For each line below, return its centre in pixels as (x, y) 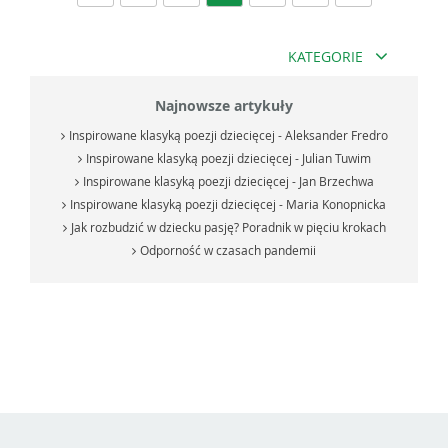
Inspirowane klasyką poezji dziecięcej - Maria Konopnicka (228, 203)
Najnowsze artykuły (224, 105)
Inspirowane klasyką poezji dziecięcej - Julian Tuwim (228, 157)
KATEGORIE (325, 56)
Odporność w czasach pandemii (228, 249)
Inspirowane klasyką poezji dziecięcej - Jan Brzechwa (228, 180)
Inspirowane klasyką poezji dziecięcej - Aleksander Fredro (228, 134)
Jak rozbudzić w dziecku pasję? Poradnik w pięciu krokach (228, 226)
